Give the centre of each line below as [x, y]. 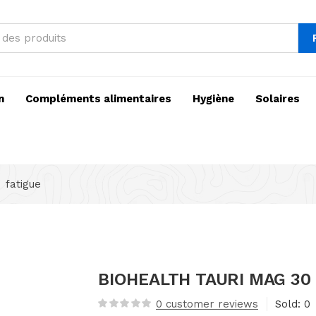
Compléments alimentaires [98, 99]
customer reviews [210, 304]
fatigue [23, 184]
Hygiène [213, 99]
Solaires [278, 99]
